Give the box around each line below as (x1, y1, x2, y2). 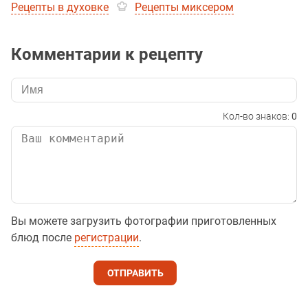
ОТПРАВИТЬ (107, 267, 164, 279)
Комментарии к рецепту (11, 45, 203, 65)
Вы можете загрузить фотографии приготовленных (11, 214, 276, 228)
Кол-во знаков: (223, 111, 291, 122)
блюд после (11, 231, 74, 245)
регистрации (74, 231, 139, 245)
